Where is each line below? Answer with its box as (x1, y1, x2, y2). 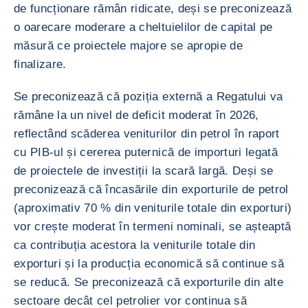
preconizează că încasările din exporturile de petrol (14, 183, 289, 196)
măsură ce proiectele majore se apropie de (14, 39, 243, 52)
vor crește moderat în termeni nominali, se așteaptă (14, 220, 291, 233)
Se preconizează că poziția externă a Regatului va (14, 90, 283, 103)
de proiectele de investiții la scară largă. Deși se (14, 164, 274, 177)
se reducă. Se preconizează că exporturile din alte (14, 276, 283, 289)
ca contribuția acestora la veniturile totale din (14, 239, 256, 252)
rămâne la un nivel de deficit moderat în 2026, (14, 109, 259, 122)
